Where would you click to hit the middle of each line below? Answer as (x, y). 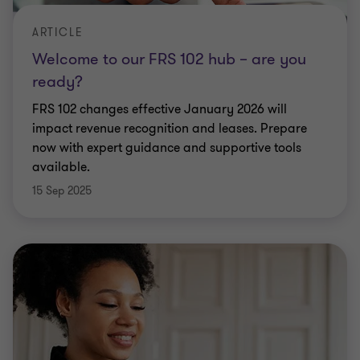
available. (61, 167)
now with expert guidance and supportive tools (167, 148)
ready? (57, 82)
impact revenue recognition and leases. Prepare (170, 129)
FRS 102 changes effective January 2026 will (160, 109)
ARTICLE (58, 33)
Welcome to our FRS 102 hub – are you (169, 59)
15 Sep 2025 (62, 191)
